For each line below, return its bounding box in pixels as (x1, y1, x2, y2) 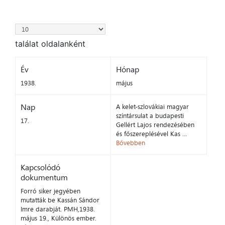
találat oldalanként (15, 39, 85, 49)
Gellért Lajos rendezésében (116, 120, 194, 130)
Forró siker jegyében (21, 186, 80, 196)
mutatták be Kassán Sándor (21, 195, 99, 205)
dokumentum (21, 172, 68, 183)
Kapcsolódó (21, 162, 60, 173)
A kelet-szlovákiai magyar (116, 102, 189, 111)
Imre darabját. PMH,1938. (21, 204, 95, 214)
